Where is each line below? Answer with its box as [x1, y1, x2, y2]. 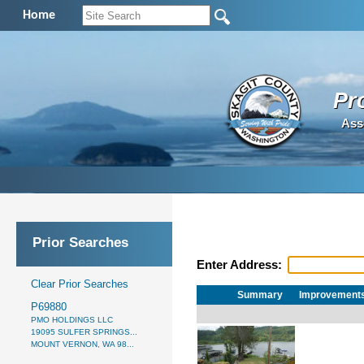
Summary [237, 288, 283, 301]
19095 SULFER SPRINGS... [31, 327, 137, 336]
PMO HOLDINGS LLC [31, 314, 113, 324]
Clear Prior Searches [31, 277, 128, 290]
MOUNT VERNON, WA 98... [31, 339, 134, 349]
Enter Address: [197, 258, 285, 272]
